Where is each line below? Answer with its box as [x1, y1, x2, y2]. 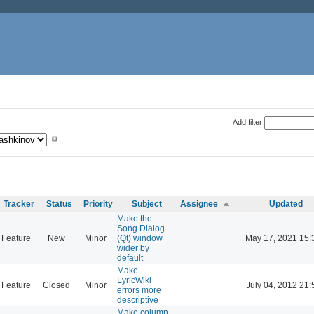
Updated [269, 198, 303, 209]
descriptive [117, 294, 158, 305]
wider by [117, 243, 149, 253]
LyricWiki [117, 275, 151, 285]
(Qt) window [117, 233, 163, 243]
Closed [43, 280, 70, 290]
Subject [131, 198, 162, 209]
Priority [83, 198, 113, 209]
